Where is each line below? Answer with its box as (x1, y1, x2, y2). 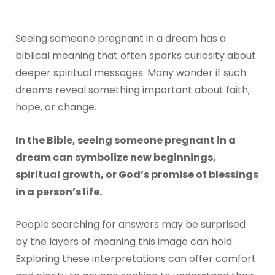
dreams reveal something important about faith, (15, 83, 250, 98)
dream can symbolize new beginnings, (15, 150, 216, 165)
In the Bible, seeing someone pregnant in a (15, 133, 236, 147)
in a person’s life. (15, 184, 102, 199)
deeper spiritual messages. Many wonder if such (15, 66, 246, 80)
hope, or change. (15, 100, 96, 115)
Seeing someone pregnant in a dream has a (15, 31, 226, 46)
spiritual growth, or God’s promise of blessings (15, 167, 258, 182)
